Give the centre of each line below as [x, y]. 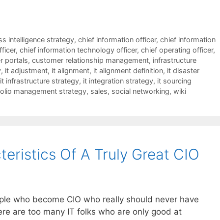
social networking [140, 91]
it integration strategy [118, 81]
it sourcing [174, 81]
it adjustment [26, 70]
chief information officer [117, 39]
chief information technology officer [78, 50]
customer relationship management [90, 60]
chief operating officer [177, 50]
